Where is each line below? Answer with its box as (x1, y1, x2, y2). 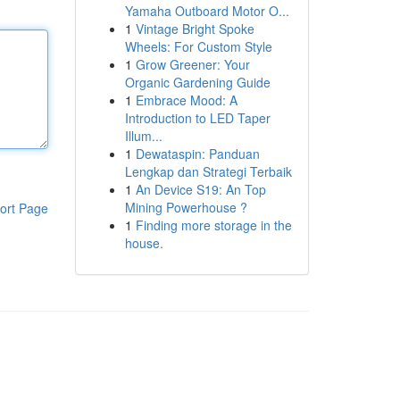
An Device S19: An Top (135, 180, 266, 198)
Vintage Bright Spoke (135, 20, 254, 37)
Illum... (124, 127, 162, 145)
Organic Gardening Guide (124, 73, 271, 91)
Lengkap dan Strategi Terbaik (124, 162, 292, 180)
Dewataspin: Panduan (135, 145, 260, 162)
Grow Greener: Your (135, 55, 250, 73)
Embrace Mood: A (135, 91, 237, 109)
